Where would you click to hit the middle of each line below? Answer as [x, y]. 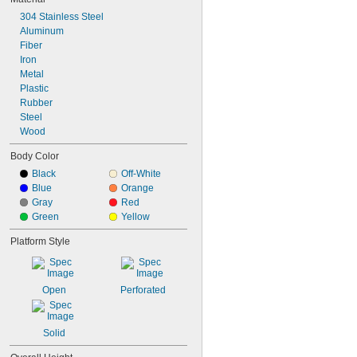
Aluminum [42, 31]
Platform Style [40, 241]
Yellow [135, 217]
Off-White [141, 174]
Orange [137, 188]
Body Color [35, 156]
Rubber [36, 103]
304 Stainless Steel [62, 17]
